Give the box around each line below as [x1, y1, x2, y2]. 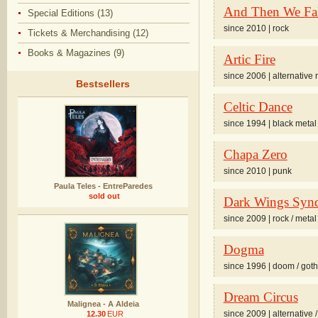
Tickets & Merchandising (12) [28, 28, 149, 38]
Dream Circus [223, 290, 298, 305]
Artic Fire [223, 52, 275, 67]
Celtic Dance [223, 99, 292, 114]
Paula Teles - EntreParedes [53, 182, 153, 190]
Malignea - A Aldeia [67, 300, 139, 308]
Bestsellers [76, 78, 130, 89]
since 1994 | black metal [223, 119, 317, 128]
